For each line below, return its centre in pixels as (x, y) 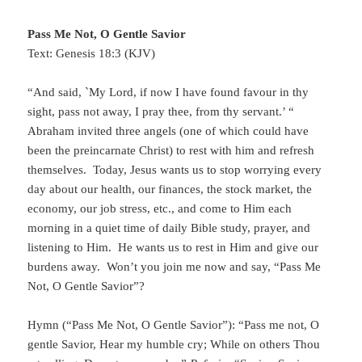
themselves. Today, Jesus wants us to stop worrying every (175, 170)
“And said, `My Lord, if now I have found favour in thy (168, 93)
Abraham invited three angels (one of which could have (168, 131)
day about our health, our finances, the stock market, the (170, 189)
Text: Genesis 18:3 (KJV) (92, 54)
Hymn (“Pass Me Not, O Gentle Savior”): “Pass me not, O (174, 325)
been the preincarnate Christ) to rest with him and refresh (171, 151)
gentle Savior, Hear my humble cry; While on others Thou (174, 345)
